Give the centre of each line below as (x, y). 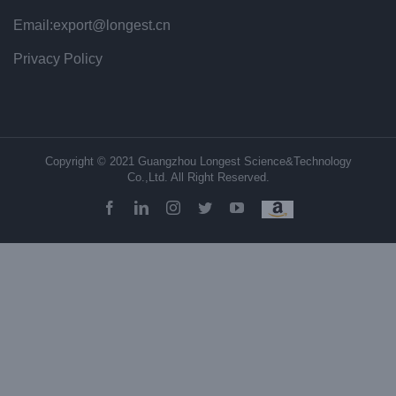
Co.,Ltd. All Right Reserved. (198, 178)
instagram (207, 207)
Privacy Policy (58, 59)
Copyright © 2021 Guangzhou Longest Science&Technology (198, 162)
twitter (229, 207)
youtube (266, 207)
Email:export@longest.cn (92, 26)
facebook (142, 207)
